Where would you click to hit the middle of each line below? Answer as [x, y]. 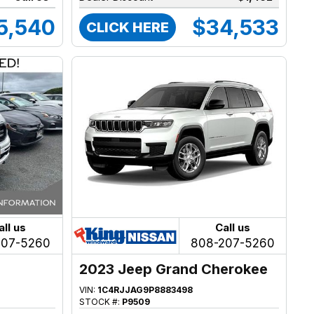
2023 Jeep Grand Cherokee [174, 269]
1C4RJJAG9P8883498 [145, 289]
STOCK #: [101, 301]
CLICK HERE [128, 27]
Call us [233, 227]
